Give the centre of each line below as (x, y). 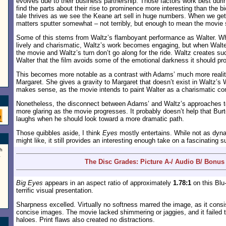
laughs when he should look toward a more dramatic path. (100, 119)
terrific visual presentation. (55, 190)
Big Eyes (30, 183)
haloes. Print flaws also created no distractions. (86, 220)
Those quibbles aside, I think (59, 133)
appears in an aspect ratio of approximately (108, 183)
